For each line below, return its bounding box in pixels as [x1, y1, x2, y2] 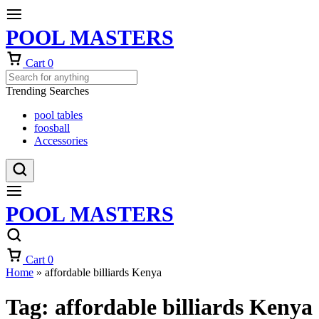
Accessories [34, 135, 88, 147]
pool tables [34, 109, 83, 121]
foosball [34, 122, 70, 134]
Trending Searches [6, 85, 89, 97]
